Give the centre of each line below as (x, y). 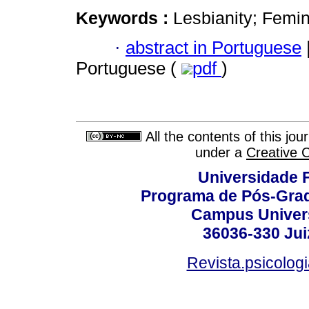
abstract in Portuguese (213, 47)
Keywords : (124, 18)
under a (221, 153)
